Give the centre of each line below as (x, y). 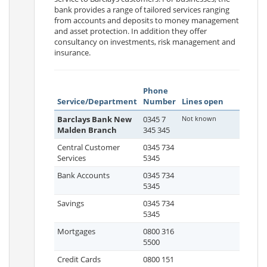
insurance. (72, 52)
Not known (199, 118)
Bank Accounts (83, 175)
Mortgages (76, 231)
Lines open (203, 101)
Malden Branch (87, 130)
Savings (71, 203)
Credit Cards (79, 259)
